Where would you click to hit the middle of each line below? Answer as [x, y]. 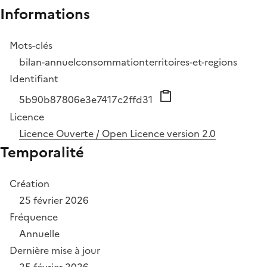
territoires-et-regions [191, 62]
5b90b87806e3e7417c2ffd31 [87, 100]
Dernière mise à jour [55, 251]
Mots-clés [31, 46]
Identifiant [34, 79]
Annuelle [39, 234]
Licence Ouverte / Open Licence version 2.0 [117, 134]
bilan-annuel [47, 62]
